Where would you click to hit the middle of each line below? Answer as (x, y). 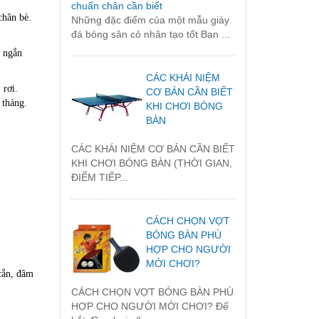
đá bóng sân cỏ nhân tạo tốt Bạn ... (150, 35)
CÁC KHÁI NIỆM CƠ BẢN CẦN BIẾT (153, 149)
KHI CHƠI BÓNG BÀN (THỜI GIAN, (151, 163)
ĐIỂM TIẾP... (99, 178)
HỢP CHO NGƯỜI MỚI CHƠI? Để (150, 307)
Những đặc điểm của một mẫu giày (150, 20)
